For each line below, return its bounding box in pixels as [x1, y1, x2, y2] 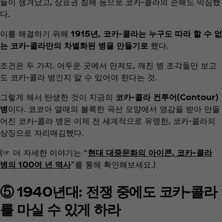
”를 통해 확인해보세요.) [71, 160, 156, 169]
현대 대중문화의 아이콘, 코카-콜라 [88, 148, 212, 158]
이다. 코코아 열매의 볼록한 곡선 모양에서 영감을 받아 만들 [8, 104, 220, 114]
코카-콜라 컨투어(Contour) [115, 92, 219, 102]
